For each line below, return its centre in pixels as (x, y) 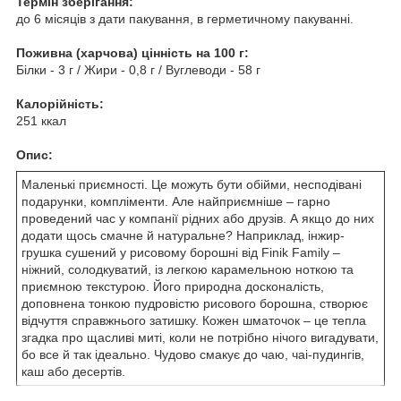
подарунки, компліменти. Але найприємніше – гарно (176, 201)
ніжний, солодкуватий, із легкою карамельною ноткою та (188, 269)
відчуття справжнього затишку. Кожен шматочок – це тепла (194, 320)
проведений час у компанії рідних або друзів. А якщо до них (198, 218)
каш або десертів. (73, 371)
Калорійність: (67, 103)
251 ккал (41, 120)
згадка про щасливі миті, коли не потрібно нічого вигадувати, (200, 337)
